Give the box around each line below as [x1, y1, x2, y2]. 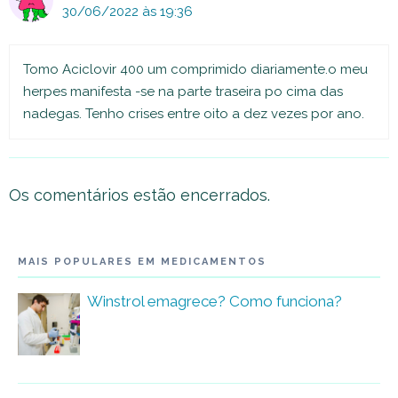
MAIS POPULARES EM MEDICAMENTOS [18, 256, 267, 268]
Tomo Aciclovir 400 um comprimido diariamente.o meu [23, 60, 368, 77]
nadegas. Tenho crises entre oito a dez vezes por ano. [23, 105, 364, 122]
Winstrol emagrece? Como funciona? [87, 292, 342, 311]
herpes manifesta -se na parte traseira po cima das [23, 83, 343, 99]
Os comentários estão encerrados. [9, 185, 270, 204]
